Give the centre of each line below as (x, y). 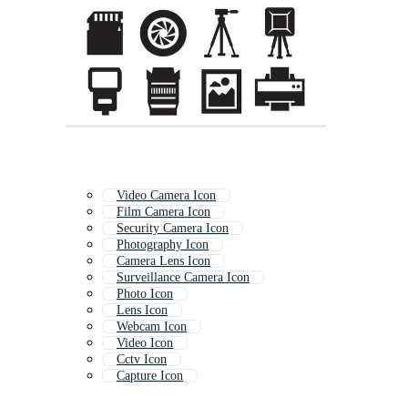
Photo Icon (145, 294)
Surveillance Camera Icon (183, 278)
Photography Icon (163, 245)
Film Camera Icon (163, 212)
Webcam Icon (152, 327)
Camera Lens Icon (163, 261)
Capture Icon (150, 376)
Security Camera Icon (173, 229)
